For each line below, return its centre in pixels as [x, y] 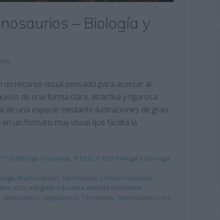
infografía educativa [56, 187]
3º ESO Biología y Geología [132, 158]
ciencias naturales [126, 178]
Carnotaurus [80, 178]
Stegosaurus [60, 197]
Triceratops [97, 197]
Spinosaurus [21, 197]
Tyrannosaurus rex [144, 197]
